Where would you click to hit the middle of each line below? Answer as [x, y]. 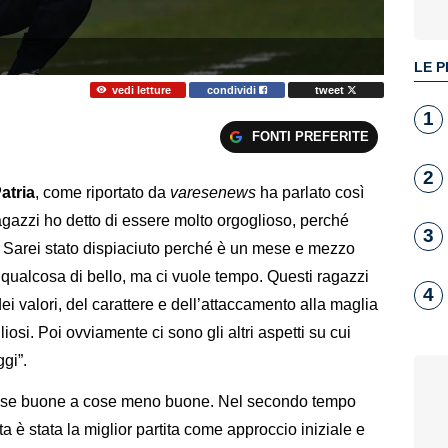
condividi [233, 89]
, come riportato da [102, 193]
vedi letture [141, 89]
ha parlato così [310, 193]
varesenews [213, 193]
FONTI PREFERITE [310, 136]
